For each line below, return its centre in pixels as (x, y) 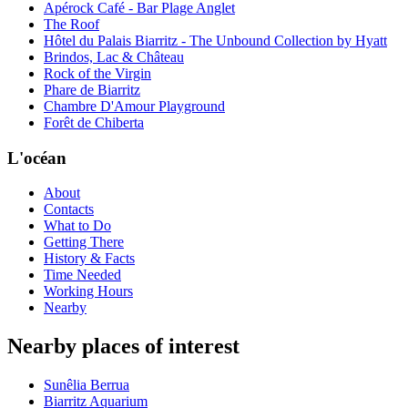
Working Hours (88, 291)
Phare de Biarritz (92, 89)
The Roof (71, 24)
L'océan (37, 158)
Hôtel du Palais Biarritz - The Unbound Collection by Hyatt (215, 40)
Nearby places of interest (123, 347)
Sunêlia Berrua (87, 385)
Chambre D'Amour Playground (134, 106)
